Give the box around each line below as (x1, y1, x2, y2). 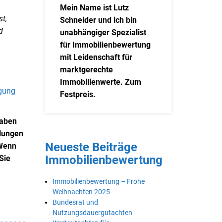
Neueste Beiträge (45, 140, 137, 154)
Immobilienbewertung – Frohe (53, 177, 145, 185)
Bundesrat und (53, 198, 98, 206)
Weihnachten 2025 (53, 187, 110, 196)
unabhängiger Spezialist (60, 28, 146, 37)
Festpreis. (60, 90, 96, 99)
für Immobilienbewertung (60, 40, 151, 50)
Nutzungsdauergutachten (53, 208, 132, 217)
